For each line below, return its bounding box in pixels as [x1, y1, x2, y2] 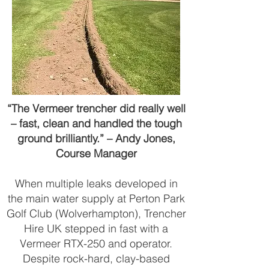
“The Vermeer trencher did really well [7, 101, 186, 115]
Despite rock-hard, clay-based [22, 252, 170, 265]
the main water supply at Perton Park [7, 192, 185, 205]
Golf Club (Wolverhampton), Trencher [6, 207, 186, 220]
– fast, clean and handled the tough [10, 116, 182, 130]
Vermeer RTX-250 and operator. [20, 237, 172, 250]
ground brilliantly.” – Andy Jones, [17, 131, 175, 145]
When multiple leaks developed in [14, 177, 178, 190]
